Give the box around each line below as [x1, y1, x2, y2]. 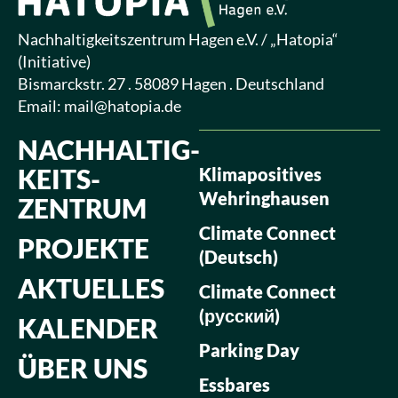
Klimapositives [199, 163, 322, 185]
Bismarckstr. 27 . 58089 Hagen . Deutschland [18, 73, 324, 93]
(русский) [199, 304, 280, 326]
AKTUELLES [18, 271, 164, 304]
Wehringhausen [199, 187, 330, 209]
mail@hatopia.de [64, 95, 181, 115]
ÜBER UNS [18, 351, 147, 384]
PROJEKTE [18, 231, 149, 264]
